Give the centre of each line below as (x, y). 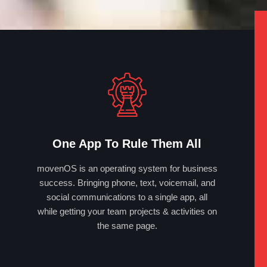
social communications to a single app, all (127, 197)
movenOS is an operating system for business (127, 168)
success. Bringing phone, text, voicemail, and (127, 182)
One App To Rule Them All (127, 143)
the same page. (127, 225)
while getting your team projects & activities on (127, 211)
